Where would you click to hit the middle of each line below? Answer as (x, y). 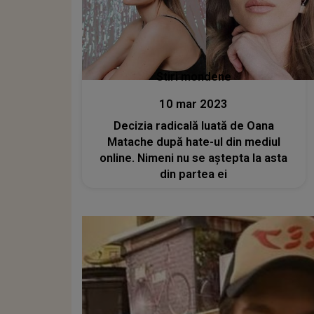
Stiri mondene (193, 76)
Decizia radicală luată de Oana (193, 125)
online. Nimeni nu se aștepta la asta (194, 158)
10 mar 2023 (194, 104)
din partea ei (194, 174)
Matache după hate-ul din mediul (193, 142)
